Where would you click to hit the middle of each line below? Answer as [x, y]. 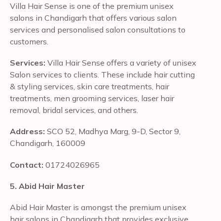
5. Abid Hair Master [47, 186]
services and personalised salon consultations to [98, 30]
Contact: [28, 165]
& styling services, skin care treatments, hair [90, 87]
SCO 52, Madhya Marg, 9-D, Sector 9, [114, 131]
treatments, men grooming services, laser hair [92, 98]
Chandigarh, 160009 [48, 143]
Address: [28, 131]
